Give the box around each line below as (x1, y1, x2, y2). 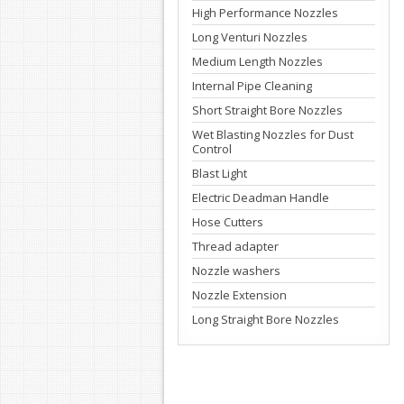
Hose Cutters (192, 214, 263, 230)
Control (192, 141, 232, 157)
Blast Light (192, 165, 247, 181)
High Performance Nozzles (192, 5, 338, 21)
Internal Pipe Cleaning (192, 78, 312, 94)
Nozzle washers (192, 262, 280, 279)
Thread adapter (192, 238, 279, 254)
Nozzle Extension (192, 287, 287, 303)
